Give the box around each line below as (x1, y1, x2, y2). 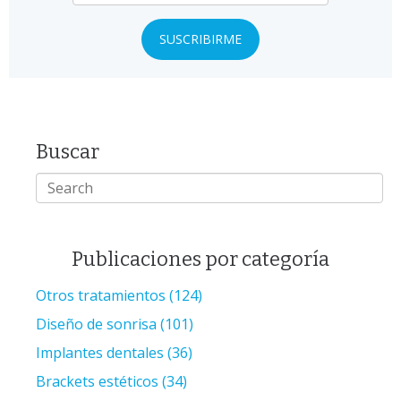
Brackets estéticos (36, 371, 162, 391)
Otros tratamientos (36, 285, 169, 305)
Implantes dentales (36, 342, 167, 363)
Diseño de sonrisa (36, 313, 160, 334)
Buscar (36, 139, 99, 164)
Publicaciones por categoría (72, 246, 329, 271)
